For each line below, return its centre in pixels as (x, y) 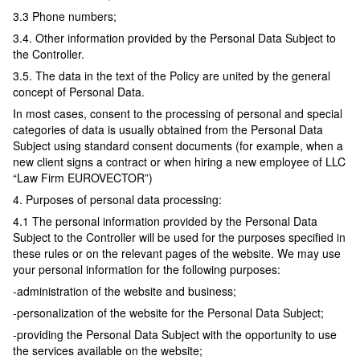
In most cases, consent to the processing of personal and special (178, 114)
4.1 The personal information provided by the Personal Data (165, 221)
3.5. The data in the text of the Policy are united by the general (172, 76)
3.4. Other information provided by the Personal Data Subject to (174, 38)
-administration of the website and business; (125, 291)
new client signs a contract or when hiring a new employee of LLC (179, 162)
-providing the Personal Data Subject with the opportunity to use (175, 335)
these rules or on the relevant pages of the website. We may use (177, 254)
